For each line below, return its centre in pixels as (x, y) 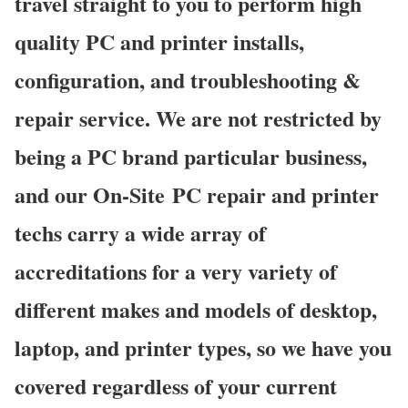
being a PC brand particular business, (191, 156)
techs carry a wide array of (140, 232)
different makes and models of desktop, (196, 309)
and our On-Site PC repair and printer (197, 194)
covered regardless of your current (176, 385)
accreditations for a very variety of (176, 270)
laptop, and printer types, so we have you (203, 347)
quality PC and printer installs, (159, 41)
